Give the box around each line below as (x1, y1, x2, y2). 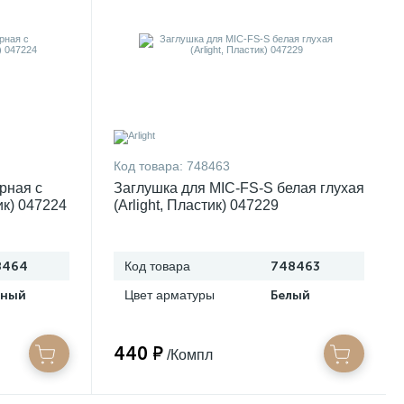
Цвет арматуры (124, 288, 215, 302)
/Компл (167, 347, 213, 363)
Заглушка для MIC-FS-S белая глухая (114, 180, 364, 196)
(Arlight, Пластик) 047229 (114, 197, 279, 213)
